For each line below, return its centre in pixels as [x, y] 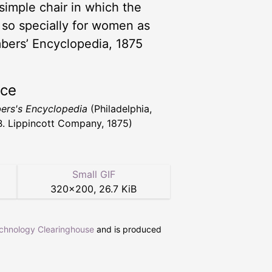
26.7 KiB [118, 189]
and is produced [128, 229]
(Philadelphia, [120, 108]
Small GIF [93, 174]
